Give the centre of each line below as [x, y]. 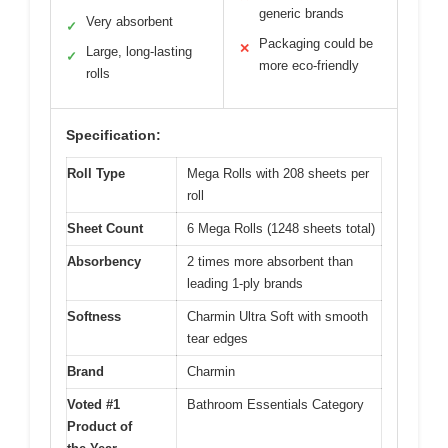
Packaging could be [316, 43]
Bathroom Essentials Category [275, 404]
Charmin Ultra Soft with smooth [277, 316]
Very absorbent [129, 21]
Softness [94, 316]
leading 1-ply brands [245, 283]
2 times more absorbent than [270, 261]
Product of [99, 426]
